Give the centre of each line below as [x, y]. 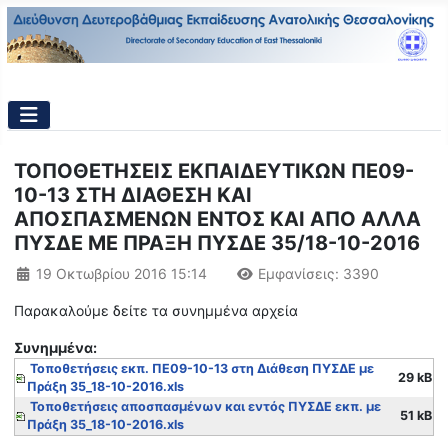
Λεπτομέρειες [62, 272]
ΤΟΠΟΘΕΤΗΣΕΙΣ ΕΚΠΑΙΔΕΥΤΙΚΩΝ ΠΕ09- [214, 170]
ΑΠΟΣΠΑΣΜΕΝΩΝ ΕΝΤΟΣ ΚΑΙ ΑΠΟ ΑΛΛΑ [217, 218]
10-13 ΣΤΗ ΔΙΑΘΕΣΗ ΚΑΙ [133, 194]
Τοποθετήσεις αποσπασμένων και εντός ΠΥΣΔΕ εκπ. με [205, 406]
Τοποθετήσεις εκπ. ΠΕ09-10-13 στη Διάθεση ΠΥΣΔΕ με [202, 368]
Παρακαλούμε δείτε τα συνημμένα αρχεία [156, 310]
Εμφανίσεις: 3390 [318, 273]
